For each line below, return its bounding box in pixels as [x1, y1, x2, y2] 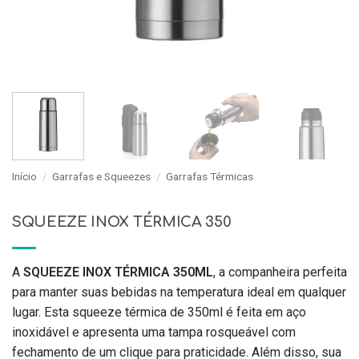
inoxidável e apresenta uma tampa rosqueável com [12, 324, 296, 340]
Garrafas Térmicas [166, 169, 254, 183]
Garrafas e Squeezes [52, 169, 151, 183]
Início [12, 169, 37, 183]
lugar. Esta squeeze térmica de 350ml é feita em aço [12, 304, 306, 320]
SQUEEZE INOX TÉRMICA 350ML [23, 264, 213, 280]
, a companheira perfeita [213, 264, 347, 280]
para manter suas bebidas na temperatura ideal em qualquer [12, 284, 346, 300]
